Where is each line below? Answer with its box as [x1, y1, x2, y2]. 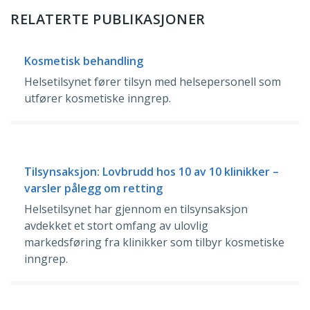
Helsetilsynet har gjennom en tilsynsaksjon [24, 201, 248, 217]
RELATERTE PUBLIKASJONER [10, 10, 206, 29]
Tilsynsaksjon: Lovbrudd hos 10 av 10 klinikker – [24, 164, 279, 180]
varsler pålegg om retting [24, 181, 163, 197]
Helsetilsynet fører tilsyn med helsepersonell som [24, 74, 281, 90]
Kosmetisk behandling [24, 53, 143, 69]
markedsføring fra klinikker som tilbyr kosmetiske [24, 235, 284, 250]
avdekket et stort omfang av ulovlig [24, 218, 208, 234]
